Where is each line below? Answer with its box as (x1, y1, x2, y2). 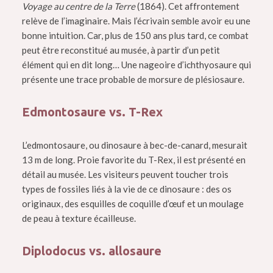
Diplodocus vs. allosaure (21, 244, 161, 258)
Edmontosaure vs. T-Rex (21, 105, 166, 119)
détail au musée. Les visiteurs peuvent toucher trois (21, 169, 229, 180)
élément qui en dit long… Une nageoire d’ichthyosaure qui (21, 59, 251, 71)
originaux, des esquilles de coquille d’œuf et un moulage (21, 198, 244, 210)
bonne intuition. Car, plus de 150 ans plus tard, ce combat (21, 30, 249, 41)
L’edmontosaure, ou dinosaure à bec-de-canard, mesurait (21, 140, 247, 151)
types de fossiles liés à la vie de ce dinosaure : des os (21, 183, 232, 195)
